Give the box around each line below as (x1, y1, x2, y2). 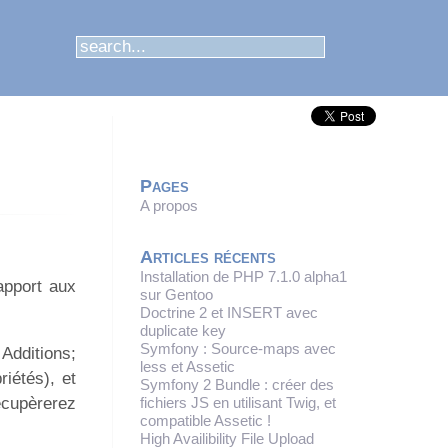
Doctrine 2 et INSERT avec (140, 303, 318, 321)
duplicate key (140, 321, 226, 339)
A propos (140, 196, 198, 214)
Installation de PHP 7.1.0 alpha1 (140, 267, 347, 285)
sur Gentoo (140, 285, 213, 303)
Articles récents (140, 245, 276, 267)
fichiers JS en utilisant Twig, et (140, 393, 336, 411)
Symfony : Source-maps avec (140, 339, 336, 357)
